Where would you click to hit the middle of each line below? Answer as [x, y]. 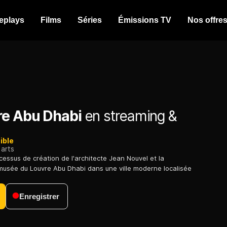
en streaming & [129, 116]
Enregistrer [39, 197]
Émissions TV [145, 20]
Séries [90, 20]
